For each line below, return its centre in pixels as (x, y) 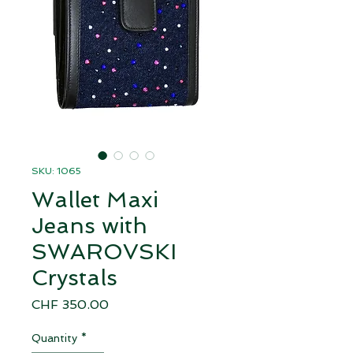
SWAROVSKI (104, 251)
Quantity (54, 338)
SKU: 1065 (56, 171)
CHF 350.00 (70, 304)
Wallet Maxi (95, 199)
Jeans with (89, 225)
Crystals (74, 277)
